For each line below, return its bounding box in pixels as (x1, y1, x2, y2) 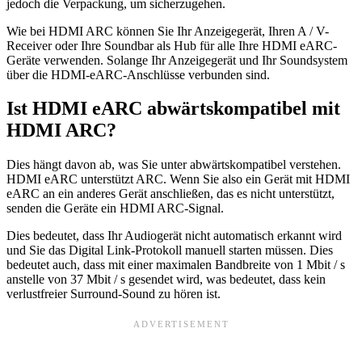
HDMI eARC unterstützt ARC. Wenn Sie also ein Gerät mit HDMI (6, 172, 350, 187)
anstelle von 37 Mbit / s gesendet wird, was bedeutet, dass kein (6, 272, 326, 287)
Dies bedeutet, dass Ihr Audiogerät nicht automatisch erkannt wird (6, 229, 342, 243)
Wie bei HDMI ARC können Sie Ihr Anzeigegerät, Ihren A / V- (6, 23, 329, 38)
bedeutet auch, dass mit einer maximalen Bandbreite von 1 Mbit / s (6, 258, 345, 272)
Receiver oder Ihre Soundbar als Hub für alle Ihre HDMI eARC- (6, 38, 337, 53)
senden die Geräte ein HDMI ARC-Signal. (6, 201, 224, 216)
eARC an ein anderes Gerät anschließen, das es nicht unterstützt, (6, 187, 335, 201)
